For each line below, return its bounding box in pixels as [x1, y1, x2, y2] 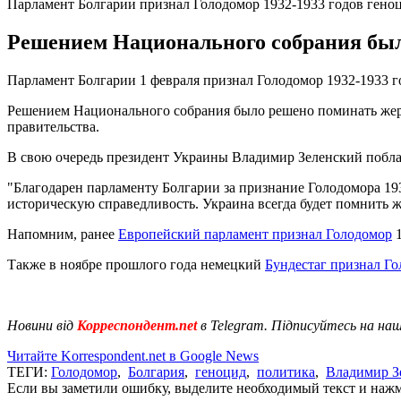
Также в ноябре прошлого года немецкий [7, 256, 265, 272]
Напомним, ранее [7, 226, 118, 242]
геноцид [195, 363, 246, 380]
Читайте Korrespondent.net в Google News [7, 347, 259, 363]
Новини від [7, 317, 73, 333]
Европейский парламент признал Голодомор [118, 226, 392, 242]
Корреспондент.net [73, 317, 200, 333]
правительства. [7, 118, 99, 134]
